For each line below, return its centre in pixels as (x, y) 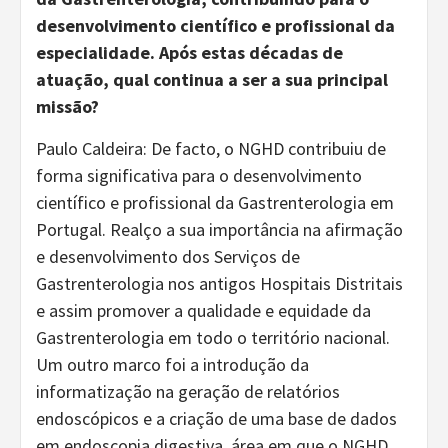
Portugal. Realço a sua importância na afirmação (219, 229)
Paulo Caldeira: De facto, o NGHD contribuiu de (211, 148)
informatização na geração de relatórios (188, 391)
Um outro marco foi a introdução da (172, 364)
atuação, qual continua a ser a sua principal (212, 79)
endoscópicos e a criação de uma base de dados (216, 418)
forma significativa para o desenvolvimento (199, 175)
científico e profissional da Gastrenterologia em (215, 202)
